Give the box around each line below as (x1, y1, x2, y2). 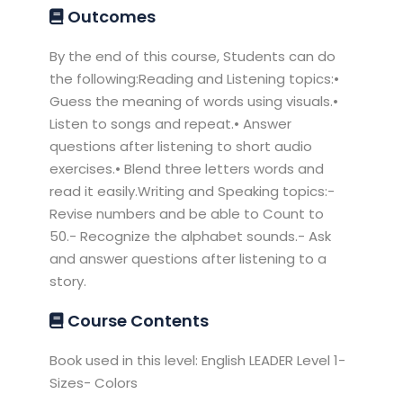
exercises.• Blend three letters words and (49, 158, 325, 178)
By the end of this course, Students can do (49, 46, 336, 66)
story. (49, 271, 87, 291)
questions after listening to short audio (49, 136, 313, 156)
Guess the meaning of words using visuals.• (49, 91, 339, 111)
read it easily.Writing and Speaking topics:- (49, 181, 336, 201)
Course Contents (64, 309, 210, 332)
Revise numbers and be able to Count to (49, 203, 325, 223)
